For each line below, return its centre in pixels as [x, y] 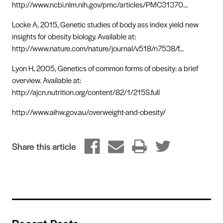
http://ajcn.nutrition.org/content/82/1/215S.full [86, 92]
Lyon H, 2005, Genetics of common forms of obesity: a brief [105, 68]
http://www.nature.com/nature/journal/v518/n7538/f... [98, 48]
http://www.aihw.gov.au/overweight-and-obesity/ [89, 112]
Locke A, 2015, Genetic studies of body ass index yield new [105, 24]
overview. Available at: [47, 80]
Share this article [44, 146]
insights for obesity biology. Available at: [74, 36]
